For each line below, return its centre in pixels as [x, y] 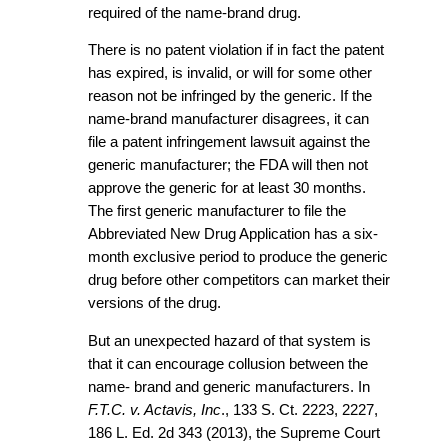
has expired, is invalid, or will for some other [230, 73]
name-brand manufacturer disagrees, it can [228, 119]
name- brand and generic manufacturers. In [229, 386]
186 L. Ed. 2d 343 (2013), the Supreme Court [234, 432]
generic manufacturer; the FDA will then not [228, 165]
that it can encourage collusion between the [228, 363]
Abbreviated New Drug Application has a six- [233, 234]
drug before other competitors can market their [239, 280]
